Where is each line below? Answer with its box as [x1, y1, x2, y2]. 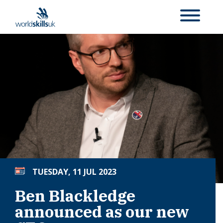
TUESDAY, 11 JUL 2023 [32, 166, 116, 177]
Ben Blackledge [15, 185, 135, 206]
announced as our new [15, 201, 189, 222]
